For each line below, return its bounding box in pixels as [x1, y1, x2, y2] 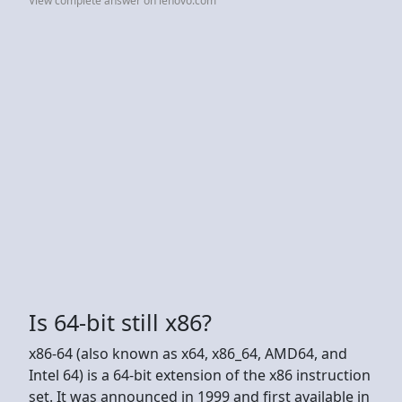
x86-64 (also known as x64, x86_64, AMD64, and [29, 343, 347, 363]
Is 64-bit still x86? [29, 306, 212, 337]
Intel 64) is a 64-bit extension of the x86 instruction [29, 364, 371, 385]
